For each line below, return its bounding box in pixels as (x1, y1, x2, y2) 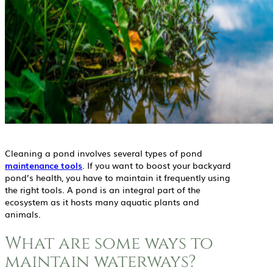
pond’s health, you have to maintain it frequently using (5, 171, 230, 184)
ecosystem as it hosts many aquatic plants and (5, 196, 199, 208)
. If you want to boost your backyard (82, 159, 231, 172)
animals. (5, 208, 41, 221)
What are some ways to (5, 232, 213, 255)
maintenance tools (5, 159, 82, 172)
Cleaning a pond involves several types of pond (5, 147, 202, 160)
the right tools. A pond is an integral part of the (5, 183, 200, 196)
